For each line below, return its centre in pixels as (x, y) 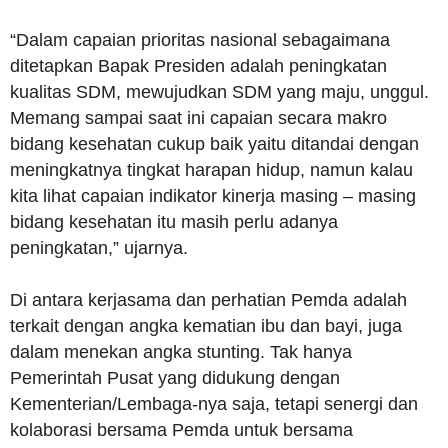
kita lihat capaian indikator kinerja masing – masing (213, 196)
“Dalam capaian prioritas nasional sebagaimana (200, 40)
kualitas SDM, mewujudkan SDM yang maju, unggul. (219, 92)
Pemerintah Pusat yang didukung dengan (175, 378)
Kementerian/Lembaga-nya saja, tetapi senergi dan (214, 404)
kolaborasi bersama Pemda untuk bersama (181, 430)
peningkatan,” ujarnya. (99, 248)
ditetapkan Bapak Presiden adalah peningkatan (198, 66)
